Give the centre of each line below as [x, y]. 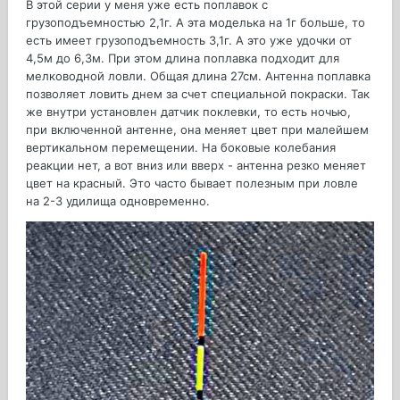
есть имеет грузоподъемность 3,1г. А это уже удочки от [189, 41]
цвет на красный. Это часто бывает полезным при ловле [192, 183]
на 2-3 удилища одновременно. [118, 201]
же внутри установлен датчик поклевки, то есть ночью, [188, 112]
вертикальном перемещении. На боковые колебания [181, 148]
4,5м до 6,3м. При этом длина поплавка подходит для [183, 58]
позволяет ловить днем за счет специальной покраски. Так [198, 94]
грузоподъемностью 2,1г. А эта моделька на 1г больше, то [196, 23]
